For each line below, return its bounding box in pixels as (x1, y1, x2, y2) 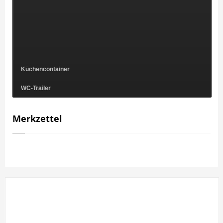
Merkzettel (12, 112, 62, 124)
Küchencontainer (21, 66, 70, 73)
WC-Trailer (21, 85, 51, 92)
